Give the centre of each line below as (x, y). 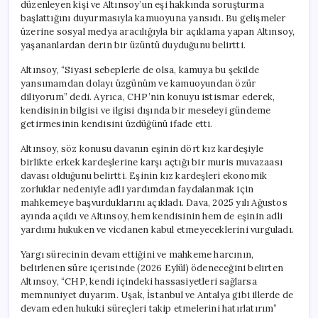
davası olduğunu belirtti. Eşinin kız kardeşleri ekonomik (144, 175)
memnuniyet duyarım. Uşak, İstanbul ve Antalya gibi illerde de (157, 295)
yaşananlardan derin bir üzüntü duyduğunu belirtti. (133, 45)
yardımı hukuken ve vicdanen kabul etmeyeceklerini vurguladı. (158, 229)
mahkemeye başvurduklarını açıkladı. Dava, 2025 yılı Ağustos (154, 202)
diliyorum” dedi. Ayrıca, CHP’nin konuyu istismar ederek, (148, 97)
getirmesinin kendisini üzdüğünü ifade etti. (117, 124)
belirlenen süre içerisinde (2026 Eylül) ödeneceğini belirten (152, 268)
